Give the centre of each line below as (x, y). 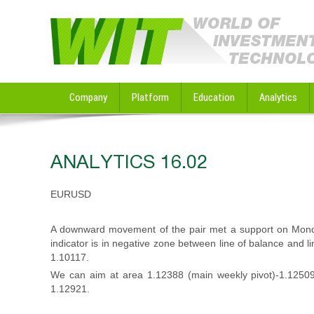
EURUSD (71, 194)
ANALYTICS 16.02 (129, 162)
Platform (150, 97)
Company (88, 97)
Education (214, 97)
